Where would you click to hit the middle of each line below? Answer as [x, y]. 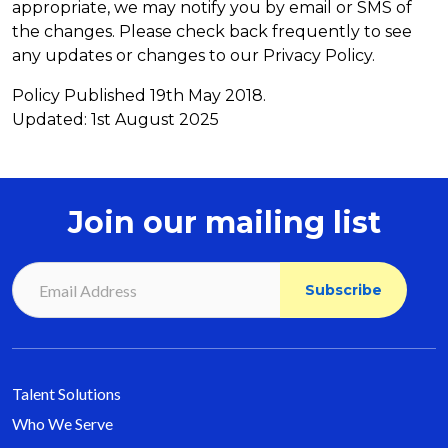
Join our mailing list [224, 222]
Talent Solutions [66, 393]
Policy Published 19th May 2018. [139, 95]
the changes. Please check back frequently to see [212, 31]
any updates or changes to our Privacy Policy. [193, 55]
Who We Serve [62, 423]
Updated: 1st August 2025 [115, 119]
